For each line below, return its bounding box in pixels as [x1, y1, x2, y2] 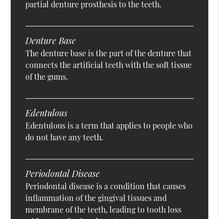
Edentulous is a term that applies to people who [25, 120, 193, 131]
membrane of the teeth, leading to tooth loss [25, 204, 182, 215]
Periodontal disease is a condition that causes [25, 181, 186, 192]
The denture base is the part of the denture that [25, 48, 192, 59]
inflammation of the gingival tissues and [25, 193, 167, 203]
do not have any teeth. [25, 132, 104, 143]
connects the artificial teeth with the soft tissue [25, 60, 192, 70]
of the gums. [25, 71, 68, 82]
